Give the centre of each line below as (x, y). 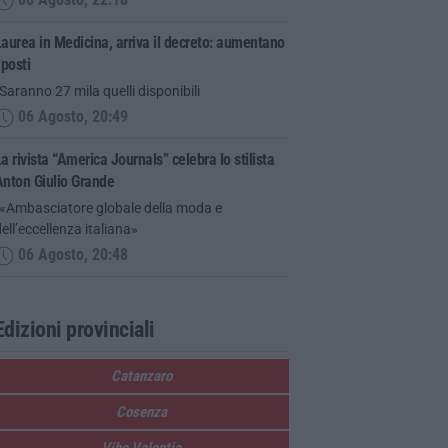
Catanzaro (141, 375)
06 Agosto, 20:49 (70, 117)
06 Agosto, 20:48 (70, 255)
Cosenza (141, 411)
